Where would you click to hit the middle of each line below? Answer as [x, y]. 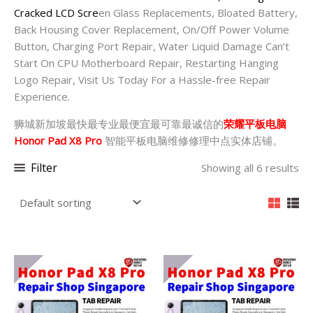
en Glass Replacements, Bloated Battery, [198, 13]
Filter [44, 168]
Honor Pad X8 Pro [59, 141]
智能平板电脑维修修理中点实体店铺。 [194, 141]
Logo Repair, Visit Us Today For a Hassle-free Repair [142, 80]
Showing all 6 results [250, 167]
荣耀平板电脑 [255, 124]
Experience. [42, 97]
